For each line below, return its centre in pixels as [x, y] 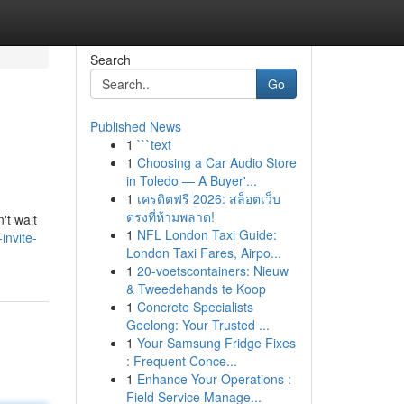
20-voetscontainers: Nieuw [212, 271]
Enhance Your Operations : [214, 379]
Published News [135, 126]
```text [154, 144]
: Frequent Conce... [181, 361]
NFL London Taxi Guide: [207, 234]
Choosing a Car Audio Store [216, 162]
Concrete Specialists [195, 307]
